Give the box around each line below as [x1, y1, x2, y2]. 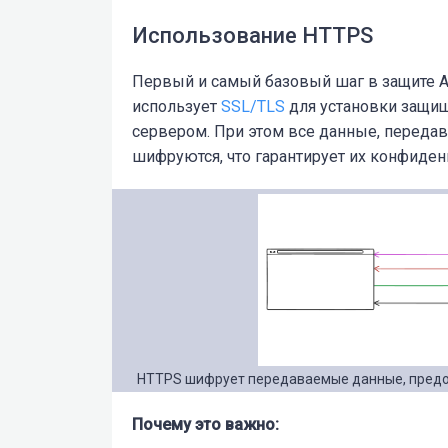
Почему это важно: [132, 414, 279, 434]
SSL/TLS [221, 96, 285, 116]
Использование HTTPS [132, 22, 373, 48]
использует [132, 96, 221, 116]
